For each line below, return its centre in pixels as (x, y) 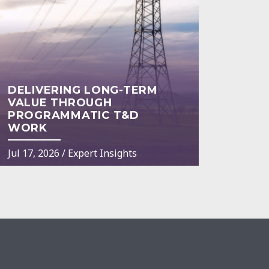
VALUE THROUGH (60, 102)
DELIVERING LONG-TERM (83, 90)
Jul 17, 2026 (33, 153)
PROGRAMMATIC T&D (73, 115)
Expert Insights (102, 153)
